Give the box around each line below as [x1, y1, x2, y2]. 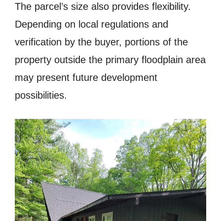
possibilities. [15, 89, 67, 101]
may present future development [15, 72, 157, 83]
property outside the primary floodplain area [15, 54, 206, 65]
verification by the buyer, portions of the [15, 36, 188, 47]
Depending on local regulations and [15, 18, 168, 30]
